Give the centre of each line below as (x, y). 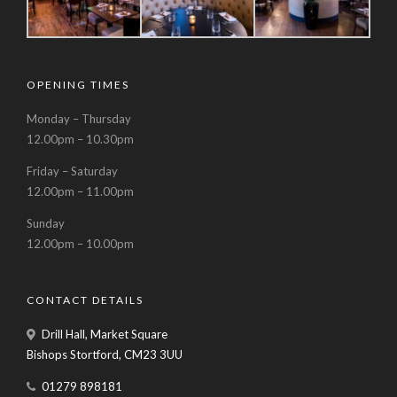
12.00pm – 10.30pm (80, 139)
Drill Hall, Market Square (105, 334)
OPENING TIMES (78, 85)
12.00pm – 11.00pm (80, 191)
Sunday (46, 223)
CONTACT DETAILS (85, 300)
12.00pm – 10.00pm (80, 243)
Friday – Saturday (72, 171)
